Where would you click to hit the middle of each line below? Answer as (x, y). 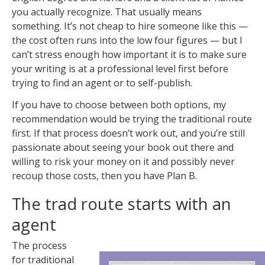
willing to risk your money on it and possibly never (123, 161)
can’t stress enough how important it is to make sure (129, 54)
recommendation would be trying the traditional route (132, 119)
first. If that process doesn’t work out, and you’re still (128, 133)
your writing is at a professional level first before (120, 68)
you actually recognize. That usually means (107, 12)
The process (39, 246)
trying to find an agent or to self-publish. (102, 83)
